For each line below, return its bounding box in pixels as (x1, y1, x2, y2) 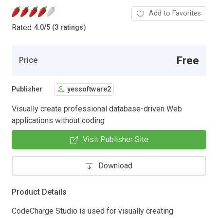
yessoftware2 (67, 85, 111, 94)
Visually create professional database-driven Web (12, 104, 182, 113)
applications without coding (12, 115, 105, 125)
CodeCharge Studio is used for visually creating (12, 206, 173, 216)
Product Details (12, 187, 67, 197)
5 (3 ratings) (46, 23, 86, 32)
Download (98, 161, 132, 170)
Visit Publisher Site (82, 134, 148, 144)
